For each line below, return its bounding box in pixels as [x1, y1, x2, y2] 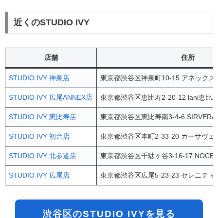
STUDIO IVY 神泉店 [9, 74, 70, 82]
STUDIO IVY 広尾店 [9, 171, 70, 180]
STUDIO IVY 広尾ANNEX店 [9, 93, 93, 102]
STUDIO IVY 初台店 [9, 132, 70, 141]
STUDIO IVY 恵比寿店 [9, 113, 77, 121]
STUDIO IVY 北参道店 [9, 152, 77, 160]
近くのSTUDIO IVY [13, 18, 90, 28]
